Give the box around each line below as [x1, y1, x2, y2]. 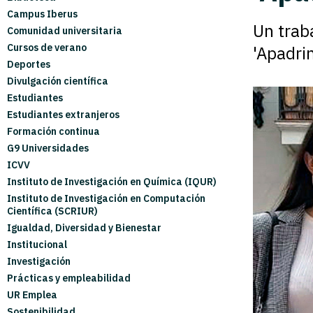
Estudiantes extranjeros [7, 108, 119, 121]
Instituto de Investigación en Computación [7, 192, 205, 205]
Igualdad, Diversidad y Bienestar [7, 221, 161, 234]
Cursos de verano [7, 41, 87, 54]
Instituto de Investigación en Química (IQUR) [7, 175, 217, 188]
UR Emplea [7, 289, 57, 301]
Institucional [7, 238, 67, 251]
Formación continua [7, 125, 100, 138]
